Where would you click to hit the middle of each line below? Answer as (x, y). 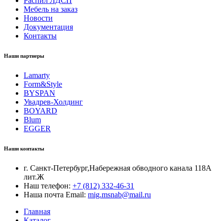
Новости (38, 18)
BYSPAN (39, 93)
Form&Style (43, 84)
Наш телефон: (48, 186)
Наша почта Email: (56, 195)
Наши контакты (24, 149)
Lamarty (37, 75)
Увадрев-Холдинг (53, 102)
